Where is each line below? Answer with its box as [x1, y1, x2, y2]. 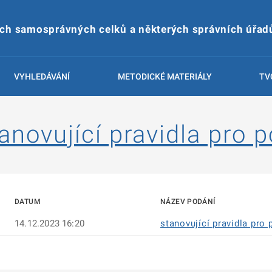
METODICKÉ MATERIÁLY [117, 72, 212, 81]
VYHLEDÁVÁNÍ [14, 72, 70, 81]
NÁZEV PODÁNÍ [160, 197, 216, 206]
